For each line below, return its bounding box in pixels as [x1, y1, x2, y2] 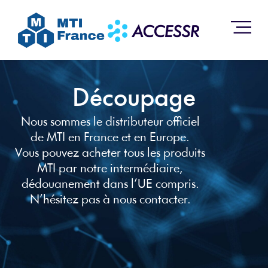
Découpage [72, 86, 196, 112]
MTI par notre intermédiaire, [37, 163, 183, 175]
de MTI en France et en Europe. [31, 132, 190, 144]
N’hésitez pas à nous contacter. [29, 194, 191, 206]
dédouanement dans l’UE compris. [21, 178, 199, 191]
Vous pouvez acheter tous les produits [15, 147, 205, 160]
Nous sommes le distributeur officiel [20, 116, 200, 129]
